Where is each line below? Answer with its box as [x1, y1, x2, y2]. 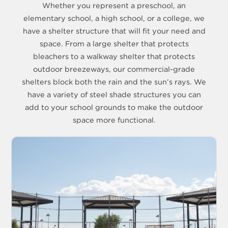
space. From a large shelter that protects [39, 39, 189, 48]
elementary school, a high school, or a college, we [23, 13, 205, 22]
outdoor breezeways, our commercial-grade [33, 64, 195, 73]
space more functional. [72, 115, 156, 124]
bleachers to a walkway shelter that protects [33, 51, 195, 61]
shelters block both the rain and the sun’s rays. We [22, 77, 206, 86]
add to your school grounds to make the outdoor [25, 102, 203, 111]
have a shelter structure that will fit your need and [22, 26, 206, 35]
